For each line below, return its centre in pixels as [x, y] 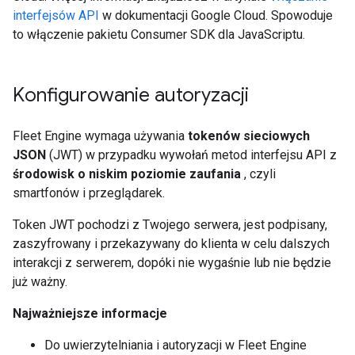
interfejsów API [56, 15]
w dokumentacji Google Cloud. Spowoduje [216, 15]
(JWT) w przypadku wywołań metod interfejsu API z [191, 155]
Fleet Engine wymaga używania [100, 136]
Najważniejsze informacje [90, 313]
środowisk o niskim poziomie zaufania [127, 174]
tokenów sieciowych [249, 136]
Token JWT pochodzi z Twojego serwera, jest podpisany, [170, 225]
